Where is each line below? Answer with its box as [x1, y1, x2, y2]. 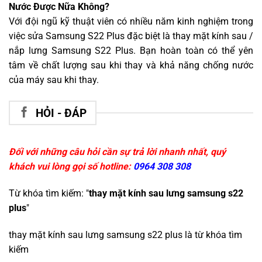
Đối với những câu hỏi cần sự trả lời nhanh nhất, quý [9, 146, 226, 158]
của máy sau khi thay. [9, 74, 99, 86]
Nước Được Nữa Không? [9, 1, 109, 13]
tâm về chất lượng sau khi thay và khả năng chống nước [9, 60, 253, 71]
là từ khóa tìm [182, 229, 242, 240]
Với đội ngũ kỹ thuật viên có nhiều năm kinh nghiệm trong [9, 16, 253, 27]
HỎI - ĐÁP [35, 106, 87, 120]
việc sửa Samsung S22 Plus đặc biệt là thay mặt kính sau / [9, 30, 253, 42]
